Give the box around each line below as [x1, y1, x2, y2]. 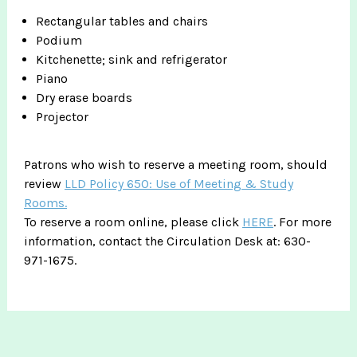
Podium [36, 33, 82, 48]
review [24, 176, 65, 191]
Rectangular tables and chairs [36, 14, 208, 29]
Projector [36, 109, 88, 124]
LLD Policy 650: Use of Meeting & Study [65, 176, 293, 191]
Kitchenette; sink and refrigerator [36, 52, 227, 67]
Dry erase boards [36, 90, 135, 105]
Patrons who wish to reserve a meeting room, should [24, 157, 328, 172]
